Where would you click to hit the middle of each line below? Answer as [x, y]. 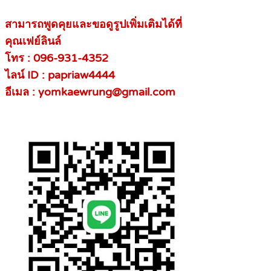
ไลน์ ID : [26, 75]
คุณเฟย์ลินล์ [33, 41]
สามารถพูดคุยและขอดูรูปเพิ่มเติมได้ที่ [93, 24]
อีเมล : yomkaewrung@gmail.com [90, 92]
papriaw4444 [81, 75]
